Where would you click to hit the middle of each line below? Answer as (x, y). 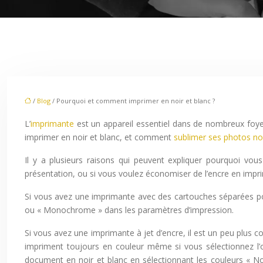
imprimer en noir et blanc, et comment (99, 137)
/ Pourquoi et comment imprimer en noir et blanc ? (133, 101)
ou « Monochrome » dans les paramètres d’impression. (129, 210)
